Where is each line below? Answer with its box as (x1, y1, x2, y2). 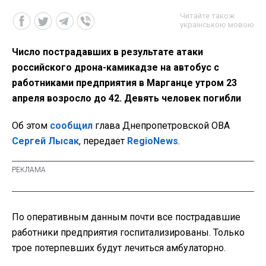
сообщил (50, 119, 93, 131)
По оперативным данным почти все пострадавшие (12, 211, 240, 223)
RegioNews (127, 135, 178, 147)
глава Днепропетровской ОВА (93, 119, 230, 131)
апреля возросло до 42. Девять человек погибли (12, 92, 241, 104)
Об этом (12, 119, 47, 131)
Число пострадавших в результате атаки (12, 46, 203, 58)
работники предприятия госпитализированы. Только (12, 226, 245, 238)
